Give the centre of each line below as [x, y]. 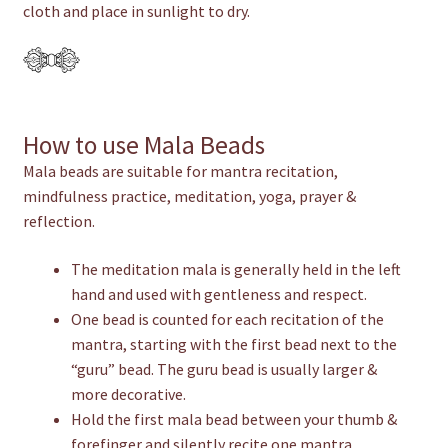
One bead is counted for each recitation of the [227, 318]
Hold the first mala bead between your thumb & [233, 418]
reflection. [58, 221]
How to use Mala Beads [143, 145]
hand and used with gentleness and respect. [218, 293]
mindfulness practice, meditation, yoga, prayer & [189, 196]
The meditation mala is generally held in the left [235, 268]
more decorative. [128, 393]
